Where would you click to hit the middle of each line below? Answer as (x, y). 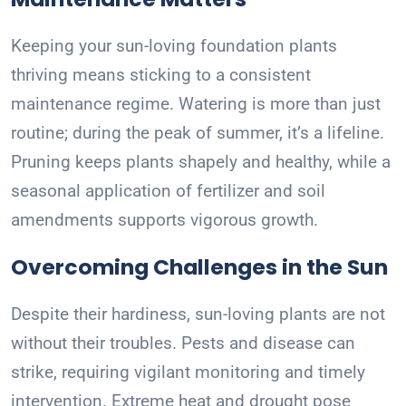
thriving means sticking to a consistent (161, 75)
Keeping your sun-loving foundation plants (174, 46)
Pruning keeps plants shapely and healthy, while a (201, 162)
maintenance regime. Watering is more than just (196, 104)
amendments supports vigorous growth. (164, 220)
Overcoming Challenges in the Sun (199, 267)
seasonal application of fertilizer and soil (168, 191)
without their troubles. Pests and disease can (183, 343)
